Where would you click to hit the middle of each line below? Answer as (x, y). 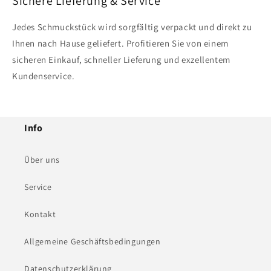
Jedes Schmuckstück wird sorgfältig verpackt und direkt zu (132, 27)
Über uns (42, 159)
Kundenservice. (44, 76)
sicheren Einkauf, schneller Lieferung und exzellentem (121, 59)
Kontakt (40, 214)
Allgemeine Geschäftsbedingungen (93, 241)
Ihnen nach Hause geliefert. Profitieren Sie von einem (120, 43)
